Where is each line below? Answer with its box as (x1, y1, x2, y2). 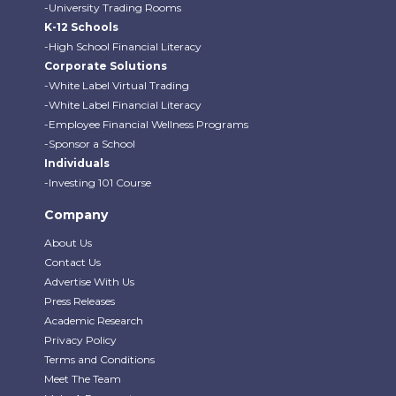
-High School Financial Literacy (44, 39, 202, 53)
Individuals (44, 156, 110, 170)
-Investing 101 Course (44, 175, 151, 189)
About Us (44, 235, 92, 249)
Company (44, 206, 108, 223)
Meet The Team (44, 371, 121, 385)
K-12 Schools (44, 19, 118, 34)
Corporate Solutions (44, 58, 167, 72)
